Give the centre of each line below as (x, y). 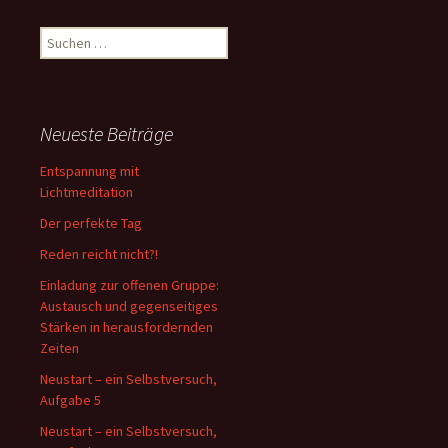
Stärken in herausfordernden (126, 327)
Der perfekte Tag (91, 223)
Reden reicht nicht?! (99, 254)
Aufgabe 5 (70, 400)
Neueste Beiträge (106, 133)
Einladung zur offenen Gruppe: (129, 285)
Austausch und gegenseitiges (129, 306)
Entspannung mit (89, 171)
